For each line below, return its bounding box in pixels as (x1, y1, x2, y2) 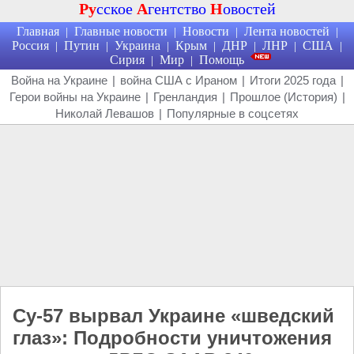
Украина (115, 39, 160, 52)
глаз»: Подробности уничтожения (13, 327, 332, 348)
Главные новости (73, 24, 168, 38)
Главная (16, 24, 59, 38)
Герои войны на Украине (9, 90, 141, 104)
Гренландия (153, 90, 217, 104)
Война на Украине (10, 73, 107, 87)
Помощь (199, 53, 244, 66)
